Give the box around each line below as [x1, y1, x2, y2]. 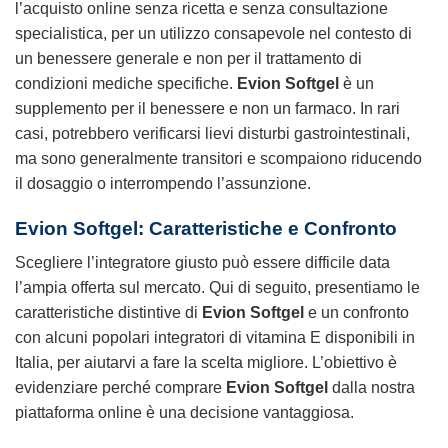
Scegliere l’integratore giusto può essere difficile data [15, 254, 390, 272]
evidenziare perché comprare [15, 379, 226, 397]
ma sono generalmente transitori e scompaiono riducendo [15, 149, 422, 167]
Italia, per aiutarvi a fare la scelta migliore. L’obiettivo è [15, 354, 397, 372]
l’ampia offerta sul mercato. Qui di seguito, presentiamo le [15, 279, 420, 297]
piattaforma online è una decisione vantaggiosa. [15, 404, 354, 422]
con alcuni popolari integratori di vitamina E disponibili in [15, 329, 415, 347]
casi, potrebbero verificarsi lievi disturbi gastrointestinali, [15, 124, 410, 142]
